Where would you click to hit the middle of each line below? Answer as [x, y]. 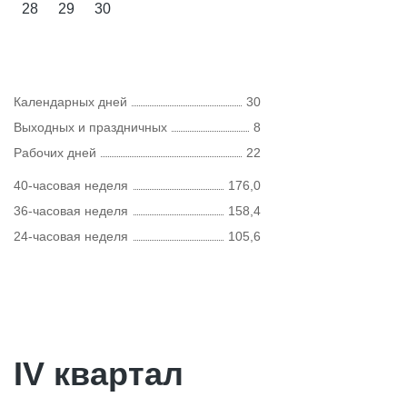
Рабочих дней [55, 153]
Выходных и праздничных [90, 127]
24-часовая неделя [71, 236]
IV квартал [99, 374]
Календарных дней [70, 102]
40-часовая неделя [71, 185]
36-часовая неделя [71, 211]
